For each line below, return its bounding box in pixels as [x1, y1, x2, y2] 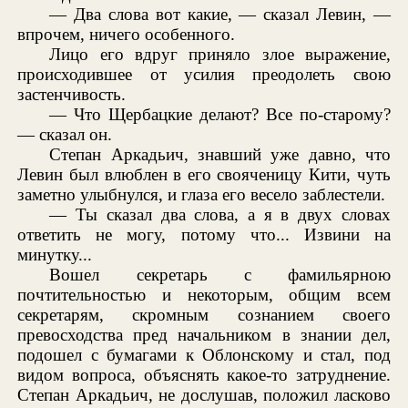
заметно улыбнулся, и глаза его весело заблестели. [17, 185, 386, 205]
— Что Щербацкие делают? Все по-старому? [49, 105, 391, 125]
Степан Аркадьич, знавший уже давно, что [49, 145, 391, 165]
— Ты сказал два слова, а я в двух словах [49, 205, 391, 225]
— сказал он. [17, 125, 113, 145]
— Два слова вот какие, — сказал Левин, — [49, 5, 391, 25]
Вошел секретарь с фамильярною [49, 265, 391, 285]
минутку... [17, 245, 93, 265]
